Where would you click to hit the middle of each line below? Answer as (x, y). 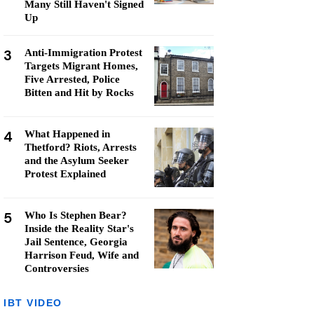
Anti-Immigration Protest (83, 53)
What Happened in (67, 134)
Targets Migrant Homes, (81, 66)
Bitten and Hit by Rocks (79, 93)
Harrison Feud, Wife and (82, 255)
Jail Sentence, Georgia (76, 242)
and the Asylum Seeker (77, 161)
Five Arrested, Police (72, 79)
